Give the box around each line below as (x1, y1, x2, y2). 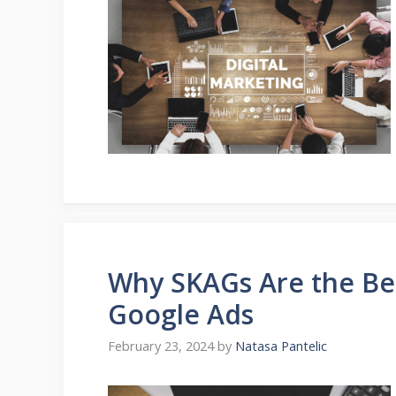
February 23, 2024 (108, 338, 214, 355)
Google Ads (108, 296, 254, 333)
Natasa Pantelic (235, 338, 327, 355)
